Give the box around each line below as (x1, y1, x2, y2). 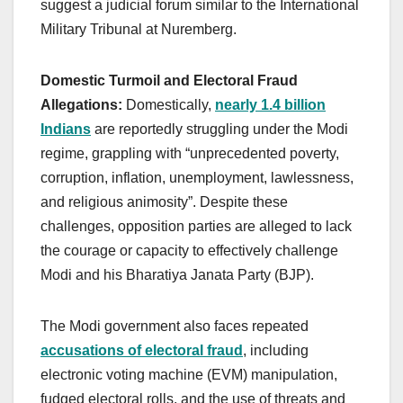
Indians (40, 121, 91, 138)
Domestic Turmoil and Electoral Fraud (40, 73, 298, 89)
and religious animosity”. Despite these (40, 194, 288, 210)
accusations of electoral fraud (40, 343, 243, 359)
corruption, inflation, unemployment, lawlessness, (40, 170, 354, 186)
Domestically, (122, 97, 215, 113)
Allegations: (40, 97, 122, 113)
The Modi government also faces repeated (40, 318, 309, 335)
